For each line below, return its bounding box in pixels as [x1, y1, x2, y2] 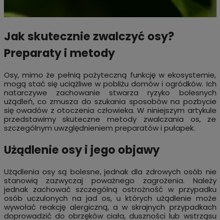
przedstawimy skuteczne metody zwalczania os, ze [3, 113, 217, 124]
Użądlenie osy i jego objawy [3, 142, 160, 158]
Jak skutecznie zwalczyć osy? [3, 28, 174, 45]
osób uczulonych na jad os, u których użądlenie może [3, 193, 217, 204]
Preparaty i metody [3, 45, 115, 61]
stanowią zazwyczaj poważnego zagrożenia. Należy [3, 175, 217, 186]
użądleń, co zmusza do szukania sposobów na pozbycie [3, 96, 217, 107]
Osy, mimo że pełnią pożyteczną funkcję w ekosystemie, [3, 69, 217, 80]
